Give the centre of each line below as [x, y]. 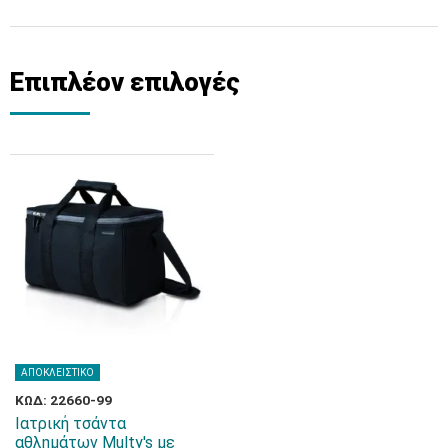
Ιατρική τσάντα [70, 423]
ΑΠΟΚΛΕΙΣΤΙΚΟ [57, 372]
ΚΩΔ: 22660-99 [63, 399]
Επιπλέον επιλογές [125, 81]
